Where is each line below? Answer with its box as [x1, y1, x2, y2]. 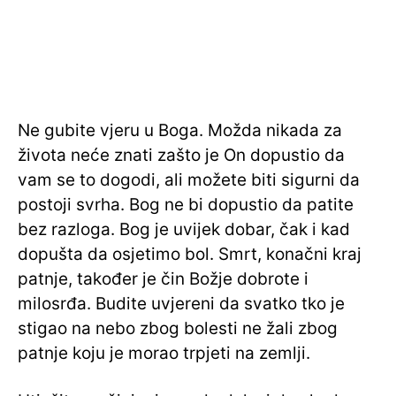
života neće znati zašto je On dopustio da [18, 145, 345, 166]
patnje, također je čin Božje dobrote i [18, 269, 308, 290]
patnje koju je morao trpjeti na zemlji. [18, 343, 310, 364]
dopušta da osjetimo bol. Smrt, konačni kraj [18, 244, 362, 265]
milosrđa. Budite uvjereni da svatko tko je [18, 293, 345, 315]
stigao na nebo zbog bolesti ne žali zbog [18, 318, 338, 339]
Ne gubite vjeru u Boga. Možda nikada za [18, 120, 342, 141]
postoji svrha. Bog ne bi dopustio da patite [18, 194, 354, 216]
